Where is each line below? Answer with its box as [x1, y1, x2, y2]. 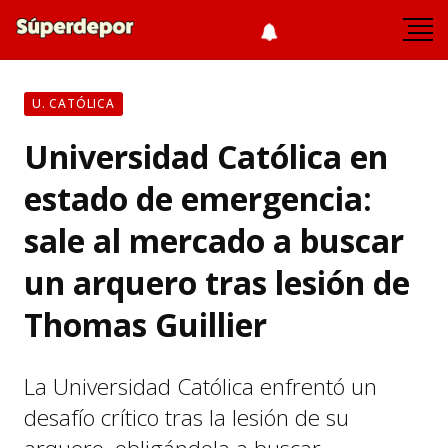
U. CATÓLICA [32, 95, 115, 112]
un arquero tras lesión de [24, 261, 410, 304]
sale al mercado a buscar [24, 219, 404, 262]
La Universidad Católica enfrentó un [24, 371, 377, 402]
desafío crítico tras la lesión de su [24, 402, 349, 433]
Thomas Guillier [24, 303, 267, 346]
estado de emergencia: [24, 177, 372, 220]
